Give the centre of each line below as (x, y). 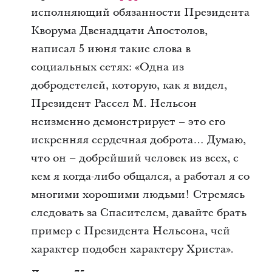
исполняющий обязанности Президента (140, 12)
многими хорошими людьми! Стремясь (138, 194)
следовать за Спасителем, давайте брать (138, 212)
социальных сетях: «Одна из (107, 67)
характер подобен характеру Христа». (132, 249)
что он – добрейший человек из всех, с (134, 158)
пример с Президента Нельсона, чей (130, 231)
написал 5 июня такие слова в (110, 49)
